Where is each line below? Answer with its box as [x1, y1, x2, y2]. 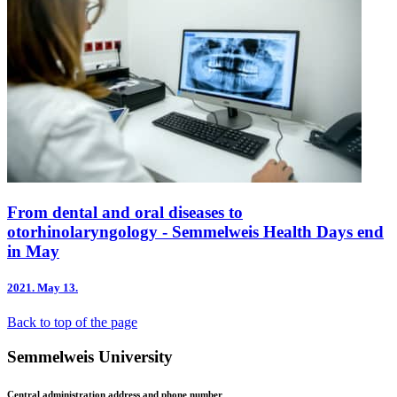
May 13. [37, 281, 78, 295]
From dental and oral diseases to [7, 203, 243, 222]
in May [7, 242, 59, 261]
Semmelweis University [7, 347, 173, 367]
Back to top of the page [7, 315, 137, 331]
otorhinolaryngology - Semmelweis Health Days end [7, 222, 384, 242]
